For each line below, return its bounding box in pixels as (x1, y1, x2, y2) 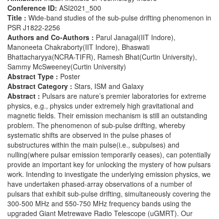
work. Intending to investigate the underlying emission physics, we (7, 169, 211, 179)
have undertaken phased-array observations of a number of (7, 179, 192, 189)
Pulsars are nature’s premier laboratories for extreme (42, 91, 206, 101)
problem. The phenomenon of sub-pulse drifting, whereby (7, 120, 185, 131)
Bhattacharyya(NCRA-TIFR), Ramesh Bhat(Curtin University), (7, 52, 197, 62)
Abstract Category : (7, 81, 74, 91)
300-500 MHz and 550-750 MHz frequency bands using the (7, 198, 191, 209)
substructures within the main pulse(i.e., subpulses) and (7, 140, 179, 150)
